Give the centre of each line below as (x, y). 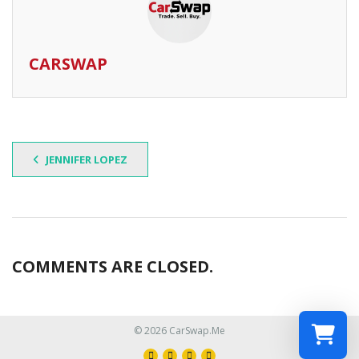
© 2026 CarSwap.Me (179, 331)
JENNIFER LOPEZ (85, 159)
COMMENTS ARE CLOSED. (113, 266)
